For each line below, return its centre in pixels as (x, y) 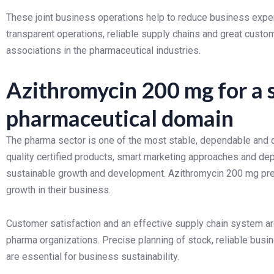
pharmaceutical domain (120, 118)
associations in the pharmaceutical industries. (103, 50)
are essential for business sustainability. (93, 257)
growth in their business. (58, 190)
